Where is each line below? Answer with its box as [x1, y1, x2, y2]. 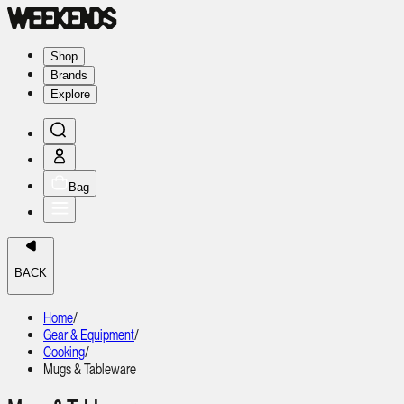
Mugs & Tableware [43, 360, 136, 378]
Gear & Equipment [43, 326, 134, 344]
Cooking [43, 343, 85, 361]
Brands [50, 69, 87, 82]
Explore [50, 87, 90, 101]
